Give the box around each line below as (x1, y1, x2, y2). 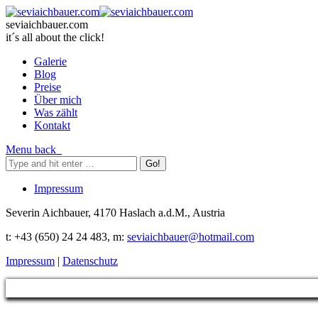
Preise (34, 81, 61, 93)
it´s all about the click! (6, 31, 104, 43)
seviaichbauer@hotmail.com (127, 231, 254, 243)
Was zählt (34, 106, 77, 119)
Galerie (34, 55, 67, 67)
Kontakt (34, 119, 70, 131)
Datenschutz (62, 255, 118, 267)
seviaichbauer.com (6, 18, 88, 31)
